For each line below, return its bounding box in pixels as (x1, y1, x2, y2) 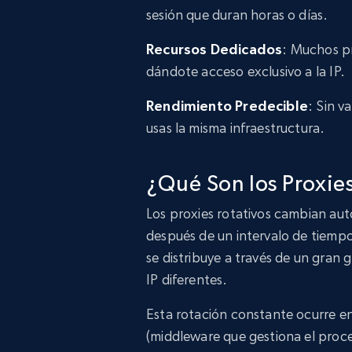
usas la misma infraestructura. (146, 119, 325, 136)
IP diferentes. (146, 271, 228, 288)
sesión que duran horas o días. (146, 6, 328, 23)
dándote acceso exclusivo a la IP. (146, 63, 345, 79)
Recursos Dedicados (146, 41, 283, 57)
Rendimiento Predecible (146, 97, 308, 114)
